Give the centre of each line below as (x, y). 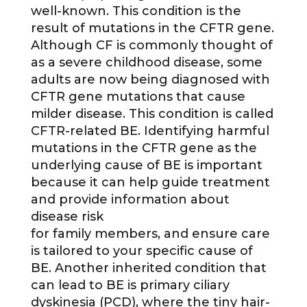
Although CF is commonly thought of (151, 46)
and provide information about (130, 200)
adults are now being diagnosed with (150, 80)
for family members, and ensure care (150, 234)
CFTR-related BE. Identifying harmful (150, 131)
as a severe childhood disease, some (146, 63)
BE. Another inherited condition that (148, 268)
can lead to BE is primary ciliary (130, 285)
